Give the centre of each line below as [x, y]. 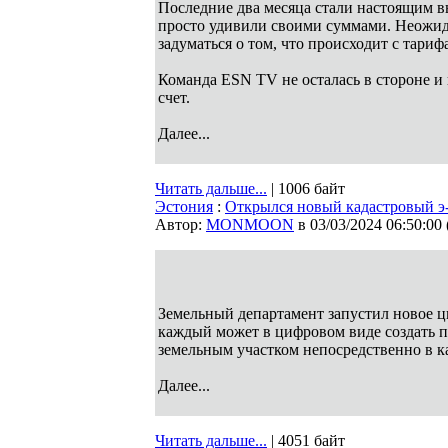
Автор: [180, 224]
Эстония [184, 206]
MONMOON [250, 224]
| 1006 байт [306, 188]
